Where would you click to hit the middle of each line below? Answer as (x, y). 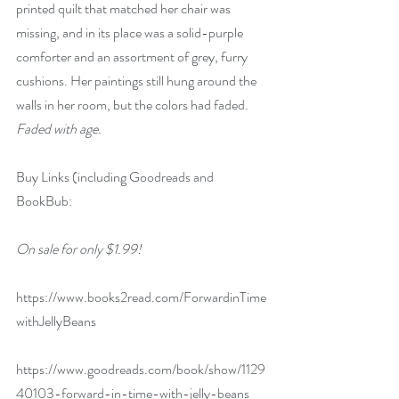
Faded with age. (59, 129)
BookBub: (44, 201)
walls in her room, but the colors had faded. (134, 105)
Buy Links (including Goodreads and (116, 177)
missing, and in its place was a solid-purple (131, 33)
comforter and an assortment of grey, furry (133, 57)
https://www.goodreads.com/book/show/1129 (141, 369)
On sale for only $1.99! (79, 249)
